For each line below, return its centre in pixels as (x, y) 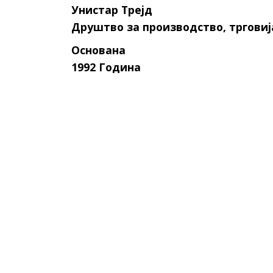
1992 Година (106, 67)
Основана (98, 50)
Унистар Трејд (112, 10)
